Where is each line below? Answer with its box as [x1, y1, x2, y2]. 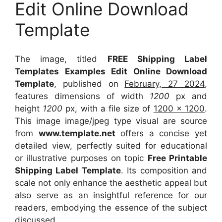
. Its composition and [120, 165, 208, 175]
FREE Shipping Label [107, 54, 208, 64]
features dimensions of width [15, 91, 150, 101]
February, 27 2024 [124, 78, 205, 89]
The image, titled [15, 54, 108, 64]
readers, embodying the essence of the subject [15, 202, 207, 213]
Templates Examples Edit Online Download [15, 66, 207, 76]
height [15, 103, 43, 113]
